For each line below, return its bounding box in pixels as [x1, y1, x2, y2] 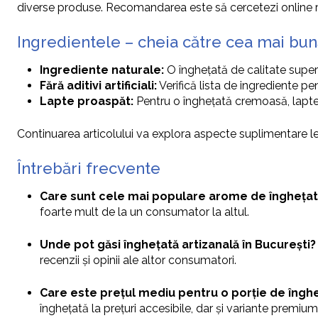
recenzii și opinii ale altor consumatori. [40, 253, 236, 268]
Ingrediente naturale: [40, 63, 164, 77]
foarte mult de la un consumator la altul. [40, 205, 249, 219]
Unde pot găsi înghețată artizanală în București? [40, 238, 316, 252]
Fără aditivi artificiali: [40, 79, 157, 93]
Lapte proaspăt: [40, 94, 133, 109]
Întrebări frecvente [17, 159, 160, 178]
